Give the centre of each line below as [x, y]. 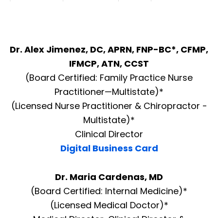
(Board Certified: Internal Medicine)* [109, 191]
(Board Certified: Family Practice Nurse [109, 78]
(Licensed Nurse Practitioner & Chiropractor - [109, 106]
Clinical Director [109, 134]
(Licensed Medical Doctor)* [109, 205]
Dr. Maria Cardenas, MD [109, 177]
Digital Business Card [109, 148]
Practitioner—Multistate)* [109, 92]
